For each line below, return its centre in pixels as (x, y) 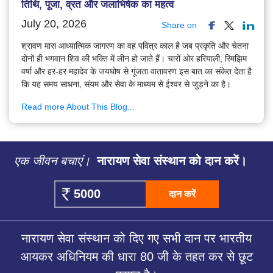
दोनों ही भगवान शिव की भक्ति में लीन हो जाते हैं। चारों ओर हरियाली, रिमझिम (134, 59)
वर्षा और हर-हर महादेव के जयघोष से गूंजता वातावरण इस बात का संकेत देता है (136, 72)
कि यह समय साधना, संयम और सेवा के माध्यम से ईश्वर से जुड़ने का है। (126, 84)
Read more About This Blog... (78, 107)
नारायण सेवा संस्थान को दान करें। (170, 161)
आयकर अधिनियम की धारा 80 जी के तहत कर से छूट (136, 257)
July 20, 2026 (54, 24)
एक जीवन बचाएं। (52, 161)
